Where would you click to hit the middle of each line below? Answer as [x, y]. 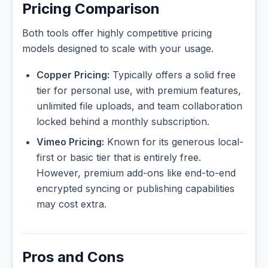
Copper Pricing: [73, 74]
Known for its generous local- [174, 141]
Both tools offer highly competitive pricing [117, 33]
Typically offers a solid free [173, 74]
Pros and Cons [73, 257]
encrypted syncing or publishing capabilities [135, 188]
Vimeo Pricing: [70, 141]
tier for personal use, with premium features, [139, 90]
